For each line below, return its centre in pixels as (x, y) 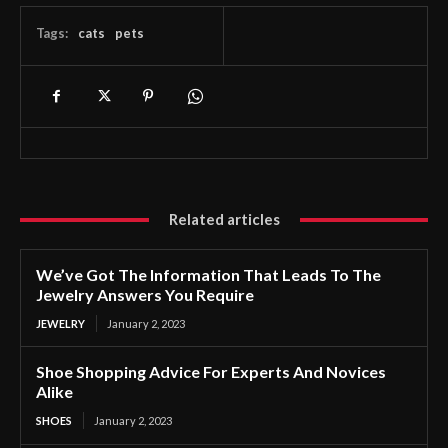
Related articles (224, 219)
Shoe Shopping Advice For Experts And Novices (211, 372)
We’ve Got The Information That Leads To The (208, 275)
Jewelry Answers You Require (145, 295)
